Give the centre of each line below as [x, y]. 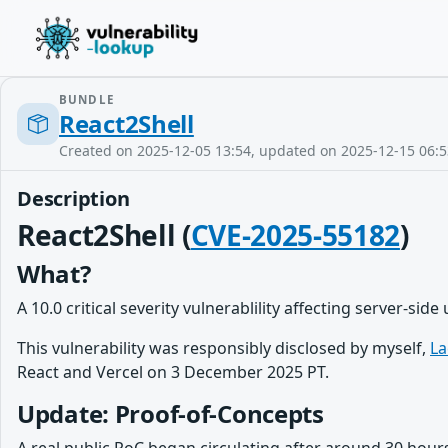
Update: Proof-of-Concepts [170, 413]
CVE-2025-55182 [295, 235]
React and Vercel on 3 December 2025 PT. [173, 372]
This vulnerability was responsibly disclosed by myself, [223, 348]
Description [73, 198]
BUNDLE [86, 99]
